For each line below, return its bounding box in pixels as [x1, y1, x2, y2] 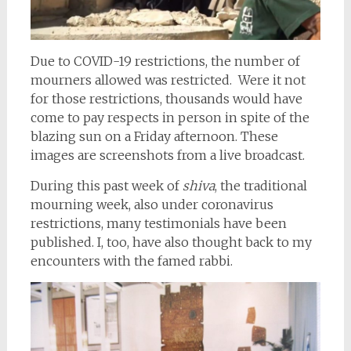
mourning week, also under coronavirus [30, 196, 273, 212]
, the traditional [214, 177, 307, 194]
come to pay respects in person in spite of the [30, 109, 309, 125]
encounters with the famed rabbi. [30, 252, 233, 269]
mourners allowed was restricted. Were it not [30, 71, 306, 88]
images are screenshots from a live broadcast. [30, 147, 305, 163]
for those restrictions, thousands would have [30, 90, 302, 107]
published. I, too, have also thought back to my [30, 233, 312, 250]
